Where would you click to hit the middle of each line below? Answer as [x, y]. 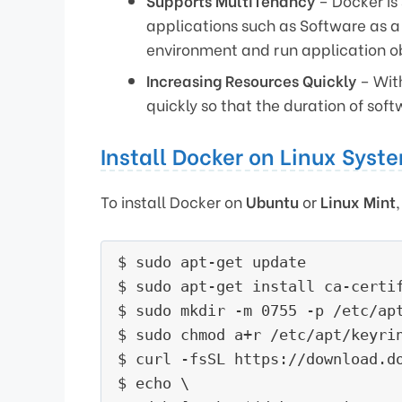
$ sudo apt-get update [212, 262]
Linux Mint [358, 201]
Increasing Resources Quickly [251, 81]
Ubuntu [272, 201]
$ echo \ [153, 383]
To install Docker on [173, 201]
